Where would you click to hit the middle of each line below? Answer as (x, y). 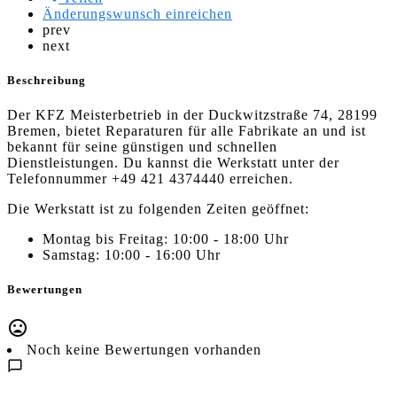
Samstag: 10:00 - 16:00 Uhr (132, 255)
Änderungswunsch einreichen (137, 13)
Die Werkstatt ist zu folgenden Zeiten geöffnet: (158, 209)
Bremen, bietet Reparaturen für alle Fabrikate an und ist (187, 131)
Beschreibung (47, 81)
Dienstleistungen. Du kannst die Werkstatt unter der (173, 163)
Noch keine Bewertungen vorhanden (144, 349)
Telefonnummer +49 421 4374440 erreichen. (150, 179)
